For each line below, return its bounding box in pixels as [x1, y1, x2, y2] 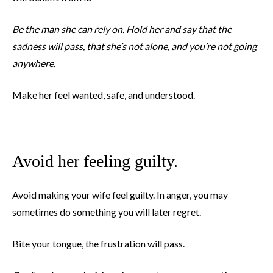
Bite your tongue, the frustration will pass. [12, 238, 185, 250]
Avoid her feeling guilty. [12, 152, 178, 171]
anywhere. [12, 57, 55, 69]
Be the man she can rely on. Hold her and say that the [12, 23, 232, 35]
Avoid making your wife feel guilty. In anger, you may [12, 189, 228, 201]
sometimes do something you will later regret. [12, 206, 201, 218]
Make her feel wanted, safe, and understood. [12, 89, 195, 101]
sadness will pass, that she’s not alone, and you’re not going [12, 40, 257, 52]
